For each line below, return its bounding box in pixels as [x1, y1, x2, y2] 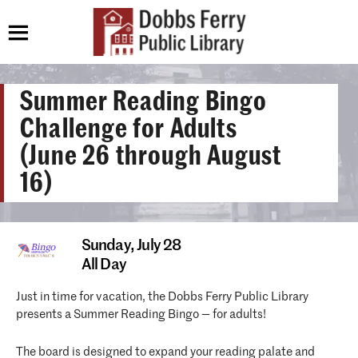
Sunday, [81, 238, 137, 253]
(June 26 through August [20, 142, 282, 169]
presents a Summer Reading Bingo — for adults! [16, 308, 266, 320]
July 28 [137, 238, 181, 253]
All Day [81, 257, 126, 272]
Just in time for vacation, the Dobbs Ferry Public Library [16, 291, 308, 303]
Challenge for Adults [20, 115, 237, 142]
